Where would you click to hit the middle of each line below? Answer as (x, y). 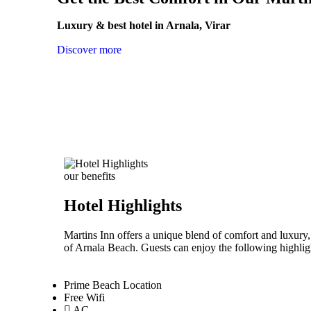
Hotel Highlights (123, 205)
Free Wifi (84, 297)
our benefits (90, 176)
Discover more (89, 49)
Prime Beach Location (113, 285)
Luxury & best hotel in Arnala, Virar (144, 25)
